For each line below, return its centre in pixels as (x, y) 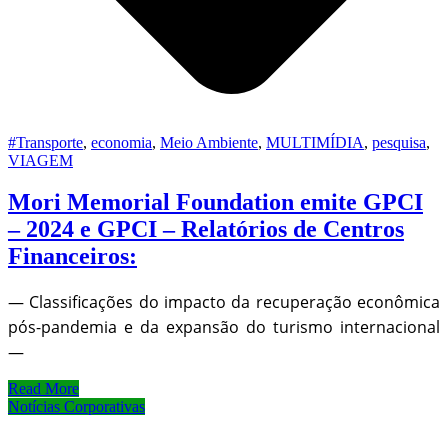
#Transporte (45, 142)
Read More (43, 389)
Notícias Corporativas (76, 407)
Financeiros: (72, 256)
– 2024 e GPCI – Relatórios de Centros (206, 229)
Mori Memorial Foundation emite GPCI (215, 202)
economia (121, 142)
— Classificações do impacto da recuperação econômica (224, 302)
